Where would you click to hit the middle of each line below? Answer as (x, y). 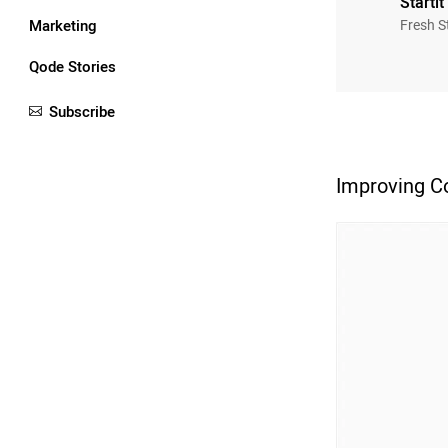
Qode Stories (72, 66)
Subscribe (82, 111)
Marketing (63, 25)
